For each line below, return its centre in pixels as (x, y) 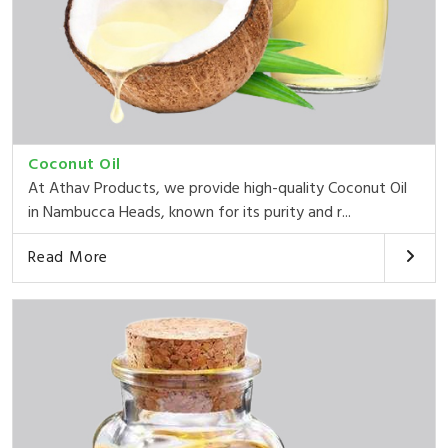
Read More (68, 257)
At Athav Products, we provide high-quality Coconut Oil (217, 188)
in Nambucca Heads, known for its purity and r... (189, 212)
